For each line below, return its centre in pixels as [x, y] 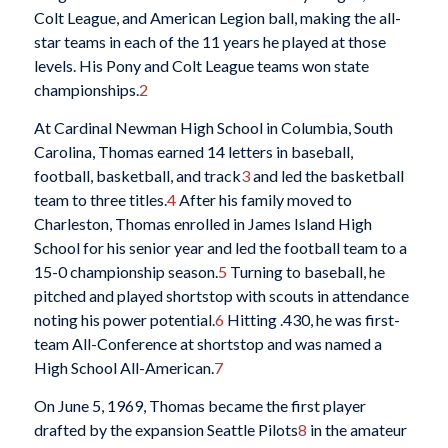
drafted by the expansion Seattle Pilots [165, 429]
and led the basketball [326, 176]
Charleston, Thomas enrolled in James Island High [202, 224]
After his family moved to [263, 200]
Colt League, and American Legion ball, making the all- [217, 18]
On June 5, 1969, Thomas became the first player [199, 405]
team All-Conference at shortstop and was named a [207, 344]
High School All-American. [123, 368]
